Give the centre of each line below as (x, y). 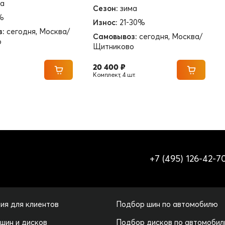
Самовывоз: (115, 36)
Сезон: (105, 8)
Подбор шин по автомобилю (167, 204)
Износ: (105, 22)
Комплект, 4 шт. (114, 75)
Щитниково (114, 46)
